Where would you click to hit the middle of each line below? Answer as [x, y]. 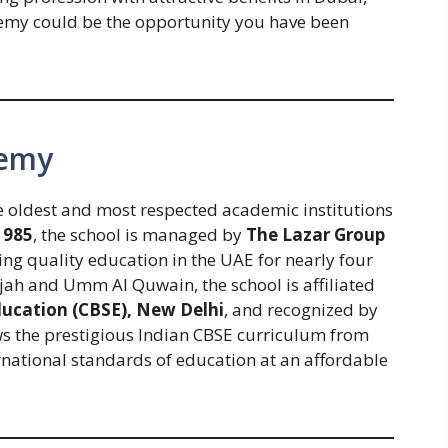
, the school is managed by [139, 234]
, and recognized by [301, 309]
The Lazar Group [315, 234]
